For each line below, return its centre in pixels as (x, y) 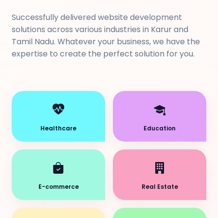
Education (160, 128)
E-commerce (58, 187)
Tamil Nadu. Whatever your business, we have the (106, 42)
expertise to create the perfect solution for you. (103, 54)
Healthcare (58, 128)
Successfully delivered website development (97, 17)
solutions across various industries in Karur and (100, 29)
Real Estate (160, 187)
